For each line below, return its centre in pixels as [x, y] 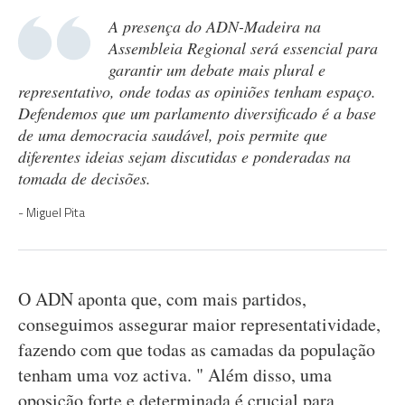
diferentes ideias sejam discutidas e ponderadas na [184, 156]
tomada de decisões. [90, 178]
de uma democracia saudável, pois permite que [173, 135]
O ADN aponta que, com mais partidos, [162, 299]
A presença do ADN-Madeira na [215, 26]
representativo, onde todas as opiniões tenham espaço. [197, 91]
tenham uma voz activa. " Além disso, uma [175, 375]
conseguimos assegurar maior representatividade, [199, 324]
